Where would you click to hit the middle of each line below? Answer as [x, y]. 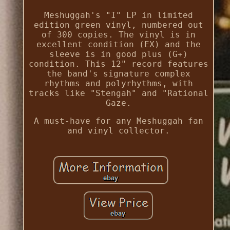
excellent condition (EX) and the [118, 45]
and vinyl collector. [118, 131]
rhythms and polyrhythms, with [118, 84]
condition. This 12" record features [118, 64]
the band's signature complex [118, 74]
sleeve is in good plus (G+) [118, 54]
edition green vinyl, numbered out [118, 25]
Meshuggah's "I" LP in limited [118, 15]
